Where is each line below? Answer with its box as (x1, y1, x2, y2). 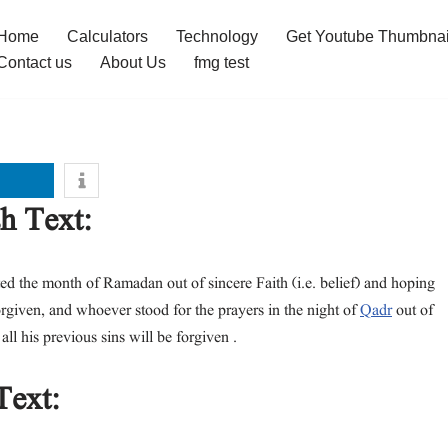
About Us (100, 54, 166, 71)
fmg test (194, 54, 249, 71)
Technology (176, 28, 258, 45)
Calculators (67, 28, 148, 45)
